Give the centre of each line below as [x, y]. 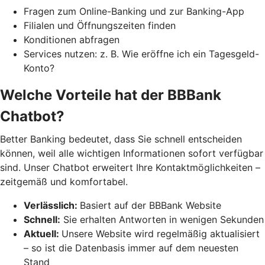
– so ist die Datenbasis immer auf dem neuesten [131, 248]
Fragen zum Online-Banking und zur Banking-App [134, 11]
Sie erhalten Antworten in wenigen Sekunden [162, 219]
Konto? [39, 68]
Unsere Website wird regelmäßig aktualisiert [161, 233]
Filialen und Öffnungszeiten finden [100, 25]
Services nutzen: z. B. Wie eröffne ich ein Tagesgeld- [141, 54]
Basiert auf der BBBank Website [151, 205]
